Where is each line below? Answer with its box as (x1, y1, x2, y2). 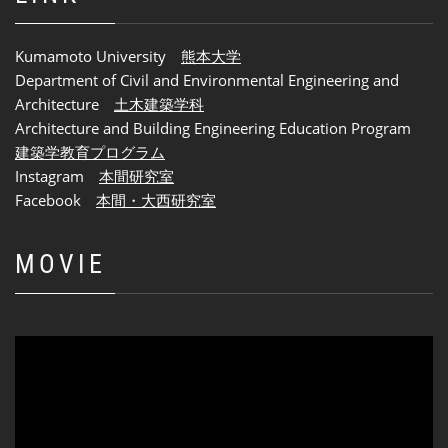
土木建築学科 (114, 94, 204, 114)
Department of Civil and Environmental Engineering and (15, 70, 399, 90)
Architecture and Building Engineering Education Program (15, 118, 426, 138)
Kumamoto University (15, 46, 181, 66)
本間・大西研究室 (96, 190, 216, 210)
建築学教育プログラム (15, 142, 165, 162)
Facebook (15, 190, 96, 210)
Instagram (15, 166, 99, 186)
